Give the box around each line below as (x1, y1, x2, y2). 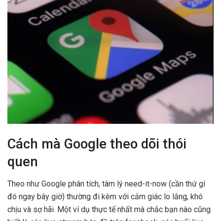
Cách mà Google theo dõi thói (7, 136, 186, 152)
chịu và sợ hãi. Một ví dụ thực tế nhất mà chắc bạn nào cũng (7, 204, 211, 214)
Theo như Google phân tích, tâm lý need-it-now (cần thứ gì (7, 179, 205, 188)
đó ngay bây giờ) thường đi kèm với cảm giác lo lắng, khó (7, 191, 203, 201)
